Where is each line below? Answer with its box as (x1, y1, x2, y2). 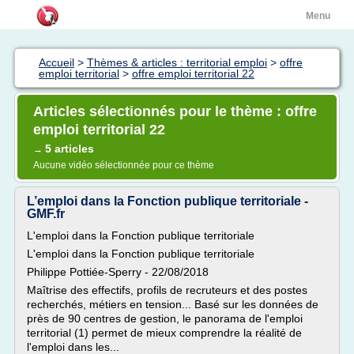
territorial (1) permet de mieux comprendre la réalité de (27, 326, 302, 339)
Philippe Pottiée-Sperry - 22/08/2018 (27, 265, 209, 278)
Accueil (39, 56, 74, 69)
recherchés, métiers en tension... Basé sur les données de (27, 298, 318, 311)
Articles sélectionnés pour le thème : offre (33, 104, 317, 119)
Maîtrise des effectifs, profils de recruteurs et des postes (27, 284, 307, 296)
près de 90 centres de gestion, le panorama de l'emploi (27, 312, 303, 325)
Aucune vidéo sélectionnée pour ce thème (33, 160, 214, 171)
